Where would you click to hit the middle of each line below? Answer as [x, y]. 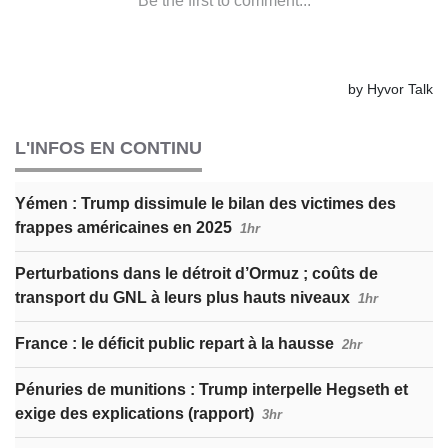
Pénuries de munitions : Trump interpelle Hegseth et [211, 389]
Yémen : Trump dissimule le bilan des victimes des [205, 203]
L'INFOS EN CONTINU [108, 147]
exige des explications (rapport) [134, 413]
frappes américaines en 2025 [123, 227]
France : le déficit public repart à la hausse [174, 343]
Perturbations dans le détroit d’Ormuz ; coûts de [196, 273]
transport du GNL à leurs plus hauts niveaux [182, 297]
